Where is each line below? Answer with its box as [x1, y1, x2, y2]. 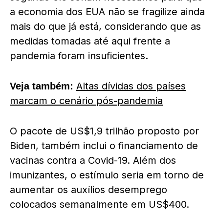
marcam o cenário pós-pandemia [10, 95, 163, 107]
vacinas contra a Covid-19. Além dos [10, 154, 176, 166]
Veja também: [10, 81, 73, 91]
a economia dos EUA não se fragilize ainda [10, 6, 205, 18]
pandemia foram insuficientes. [10, 50, 148, 62]
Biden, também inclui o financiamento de [10, 140, 198, 152]
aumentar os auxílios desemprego [10, 184, 167, 196]
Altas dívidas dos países [76, 80, 186, 92]
